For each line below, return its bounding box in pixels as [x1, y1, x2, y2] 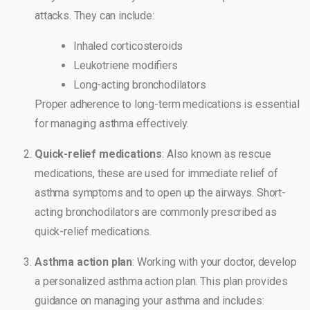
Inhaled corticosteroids [73, 39, 183, 53]
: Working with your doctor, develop [132, 255, 297, 269]
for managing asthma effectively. [35, 117, 189, 131]
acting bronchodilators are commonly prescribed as [35, 206, 277, 219]
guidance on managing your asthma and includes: [35, 294, 264, 308]
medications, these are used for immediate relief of [35, 167, 278, 181]
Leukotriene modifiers [73, 59, 178, 73]
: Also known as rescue [162, 147, 271, 161]
